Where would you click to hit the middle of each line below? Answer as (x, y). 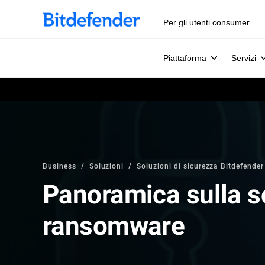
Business (59, 166)
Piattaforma (185, 58)
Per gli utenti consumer (206, 22)
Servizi (244, 58)
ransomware (114, 226)
